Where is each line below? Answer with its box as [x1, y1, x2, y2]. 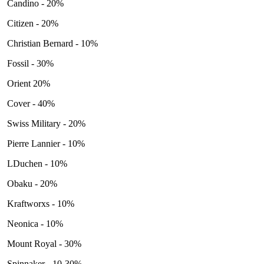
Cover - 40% [5, 98, 55, 108]
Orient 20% [5, 78, 52, 88]
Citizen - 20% [5, 18, 61, 28]
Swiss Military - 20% [5, 118, 85, 128]
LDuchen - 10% [5, 158, 67, 169]
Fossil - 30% [5, 58, 56, 68]
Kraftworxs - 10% [5, 198, 74, 209]
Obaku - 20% [5, 178, 57, 189]
